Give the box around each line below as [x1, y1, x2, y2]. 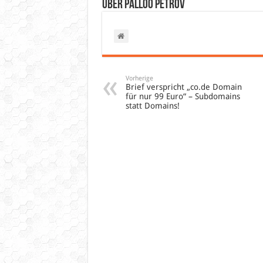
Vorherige [125, 74, 153, 82]
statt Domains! [125, 100, 180, 110]
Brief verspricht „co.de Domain [125, 82, 242, 92]
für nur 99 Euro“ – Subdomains [125, 91, 240, 101]
